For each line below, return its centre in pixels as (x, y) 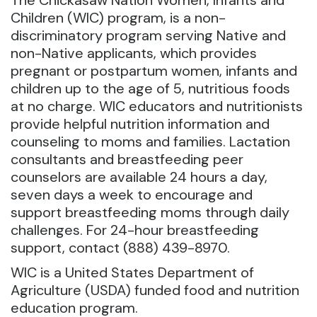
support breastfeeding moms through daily (150, 213)
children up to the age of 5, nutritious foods (150, 89)
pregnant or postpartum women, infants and (154, 71)
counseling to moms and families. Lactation (150, 142)
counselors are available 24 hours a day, (139, 177)
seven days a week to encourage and (132, 195)
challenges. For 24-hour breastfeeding (135, 230)
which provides (208, 53)
